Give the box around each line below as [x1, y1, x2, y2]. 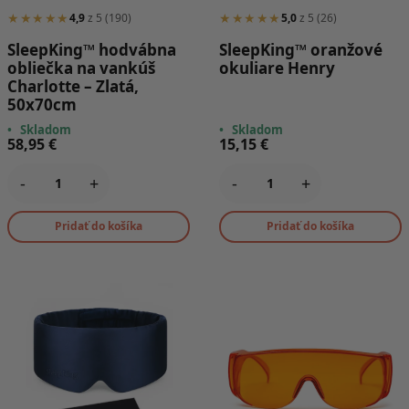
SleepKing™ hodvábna [7, 39, 176, 61]
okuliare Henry [219, 58, 335, 79]
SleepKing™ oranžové [219, 39, 383, 61]
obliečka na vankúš [7, 58, 155, 79]
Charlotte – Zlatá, [7, 76, 139, 98]
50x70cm [7, 94, 77, 116]
